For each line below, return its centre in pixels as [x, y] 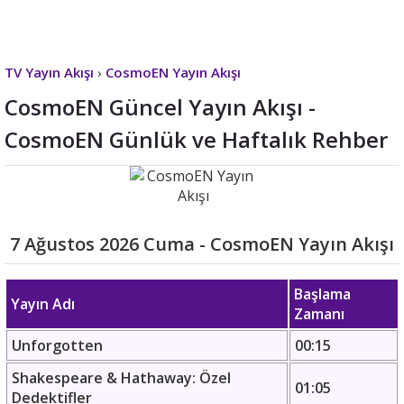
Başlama [322, 294]
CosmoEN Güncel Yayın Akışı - [160, 107]
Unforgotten [57, 345]
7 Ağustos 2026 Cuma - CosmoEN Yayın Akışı [202, 244]
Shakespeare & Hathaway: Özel [121, 378]
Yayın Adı [43, 304]
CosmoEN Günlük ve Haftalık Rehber [196, 139]
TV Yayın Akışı [49, 72]
